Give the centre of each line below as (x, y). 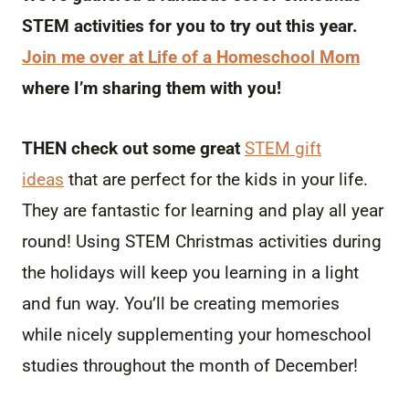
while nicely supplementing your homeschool (197, 334)
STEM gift (283, 148)
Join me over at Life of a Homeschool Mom (191, 57)
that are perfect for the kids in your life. (216, 179)
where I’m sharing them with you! (152, 88)
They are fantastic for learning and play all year (203, 210)
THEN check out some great (133, 148)
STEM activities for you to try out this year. (190, 26)
